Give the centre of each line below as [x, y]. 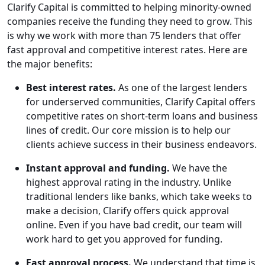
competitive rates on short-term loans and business [142, 116]
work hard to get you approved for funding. [124, 239]
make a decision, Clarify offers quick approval [127, 210]
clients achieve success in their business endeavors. [141, 144]
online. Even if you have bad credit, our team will [134, 224]
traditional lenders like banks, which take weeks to [139, 196]
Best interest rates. [71, 87]
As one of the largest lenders [182, 87]
